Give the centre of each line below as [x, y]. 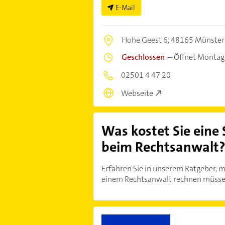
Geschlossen [143, 57]
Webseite [137, 93]
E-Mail [125, 7]
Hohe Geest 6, [146, 40]
